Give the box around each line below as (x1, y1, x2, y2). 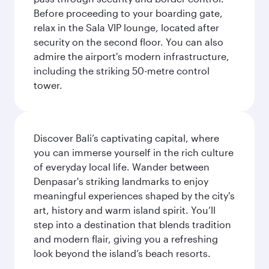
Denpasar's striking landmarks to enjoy (34, 175, 208, 187)
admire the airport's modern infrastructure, (34, 50, 229, 62)
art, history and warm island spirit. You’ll (34, 204, 216, 216)
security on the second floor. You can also (34, 36, 223, 47)
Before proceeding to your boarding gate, (34, 7, 223, 19)
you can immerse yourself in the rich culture (34, 147, 234, 158)
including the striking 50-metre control (34, 65, 210, 76)
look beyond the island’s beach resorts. (34, 247, 211, 259)
